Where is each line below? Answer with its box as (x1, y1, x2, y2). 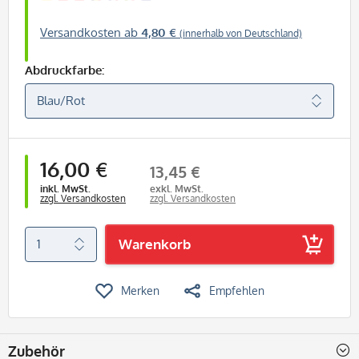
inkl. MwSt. (40, 182, 91, 195)
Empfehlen (208, 283, 264, 297)
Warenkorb (119, 235, 191, 252)
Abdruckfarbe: (25, 62, 104, 78)
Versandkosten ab (40, 24, 141, 40)
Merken (120, 283, 159, 297)
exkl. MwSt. (150, 182, 204, 195)
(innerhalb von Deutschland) (179, 26, 302, 39)
